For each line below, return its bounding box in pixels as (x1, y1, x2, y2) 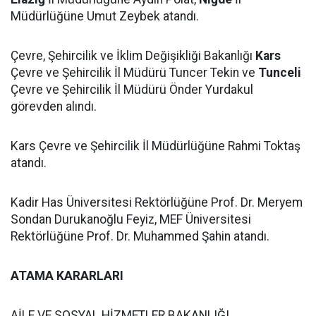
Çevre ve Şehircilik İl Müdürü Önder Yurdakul (11, 83, 253, 97)
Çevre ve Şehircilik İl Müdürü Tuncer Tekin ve (11, 66, 258, 80)
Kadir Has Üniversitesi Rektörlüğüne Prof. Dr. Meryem (11, 195, 303, 209)
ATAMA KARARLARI (11, 269, 123, 283)
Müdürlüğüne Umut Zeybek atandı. (11, 9, 199, 23)
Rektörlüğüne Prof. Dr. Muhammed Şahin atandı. (11, 229, 269, 243)
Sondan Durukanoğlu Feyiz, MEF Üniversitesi (11, 212, 251, 226)
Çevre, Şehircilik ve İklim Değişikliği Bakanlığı (11, 49, 255, 63)
